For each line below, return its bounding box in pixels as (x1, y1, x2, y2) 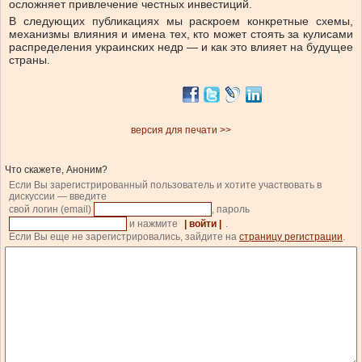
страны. (9, 53, 50, 67)
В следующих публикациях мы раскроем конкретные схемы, (9, 15, 353, 28)
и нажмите (127, 218, 180, 230)
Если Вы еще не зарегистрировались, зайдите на (9, 231, 239, 243)
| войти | (184, 218, 221, 230)
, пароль (212, 204, 252, 216)
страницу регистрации (239, 231, 343, 243)
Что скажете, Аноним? (5, 164, 107, 176)
